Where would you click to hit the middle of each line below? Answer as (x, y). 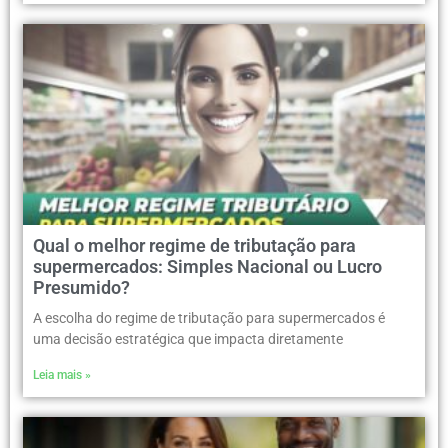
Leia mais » (62, 375)
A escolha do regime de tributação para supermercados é (209, 318)
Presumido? (81, 288)
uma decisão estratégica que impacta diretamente (188, 339)
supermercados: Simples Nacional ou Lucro (207, 267)
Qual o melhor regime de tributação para (194, 246)
